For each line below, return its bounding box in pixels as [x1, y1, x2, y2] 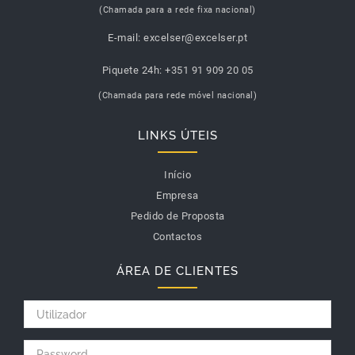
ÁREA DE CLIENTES [116, 264, 239, 278]
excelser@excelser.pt [143, 32, 247, 44]
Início [164, 169, 191, 181]
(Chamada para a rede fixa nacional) [99, 4, 256, 15]
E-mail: [108, 32, 141, 44]
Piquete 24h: [101, 64, 162, 76]
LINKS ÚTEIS [137, 128, 218, 143]
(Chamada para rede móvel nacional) [98, 90, 257, 101]
